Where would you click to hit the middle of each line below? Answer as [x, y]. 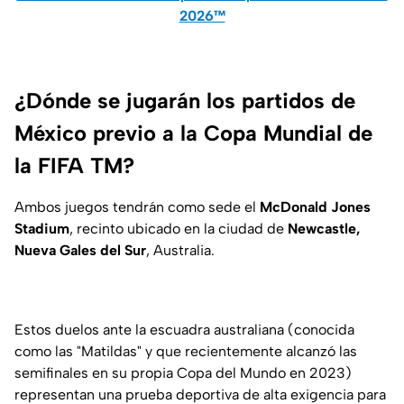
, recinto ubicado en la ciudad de [179, 229]
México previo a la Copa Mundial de [193, 133]
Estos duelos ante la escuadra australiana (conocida [184, 330]
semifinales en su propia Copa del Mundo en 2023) [183, 373]
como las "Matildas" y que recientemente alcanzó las [186, 352]
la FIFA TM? [74, 166]
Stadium [42, 229]
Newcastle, [324, 229]
